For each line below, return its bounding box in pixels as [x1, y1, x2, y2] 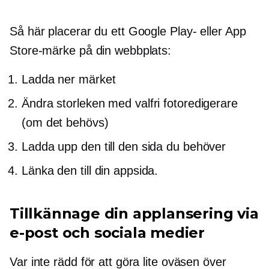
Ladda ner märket [22, 73, 116, 86]
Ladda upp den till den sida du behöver [22, 140, 226, 154]
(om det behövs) [22, 116, 109, 130]
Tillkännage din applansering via [10, 205, 259, 223]
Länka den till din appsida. [22, 164, 159, 178]
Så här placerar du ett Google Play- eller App [10, 25, 246, 38]
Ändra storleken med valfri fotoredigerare [22, 97, 238, 110]
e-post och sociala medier [10, 224, 205, 242]
